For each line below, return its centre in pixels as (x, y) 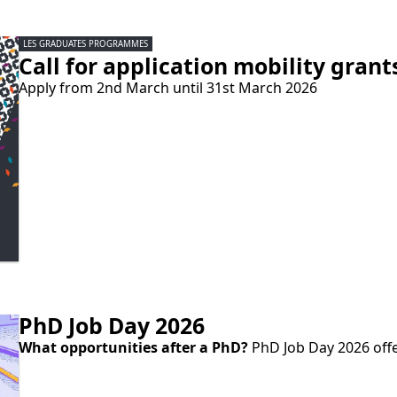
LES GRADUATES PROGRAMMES (85, 44)
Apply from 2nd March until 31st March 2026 (167, 88)
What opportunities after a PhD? (133, 347)
